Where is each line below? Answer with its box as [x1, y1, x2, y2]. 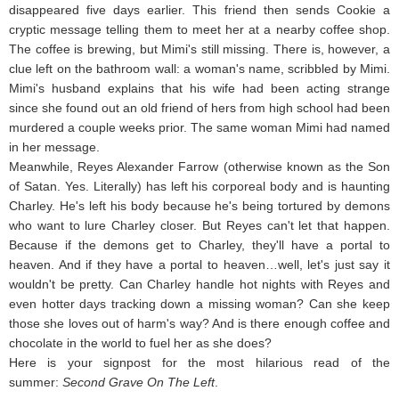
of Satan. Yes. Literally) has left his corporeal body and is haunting [9, 178, 390, 193]
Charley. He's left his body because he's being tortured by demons [9, 198, 390, 213]
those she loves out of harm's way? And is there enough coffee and [9, 315, 390, 330]
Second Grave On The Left [62, 374, 215, 389]
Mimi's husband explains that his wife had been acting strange [9, 80, 390, 95]
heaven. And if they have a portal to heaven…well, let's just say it [9, 256, 390, 272]
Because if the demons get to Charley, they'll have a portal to [9, 237, 390, 252]
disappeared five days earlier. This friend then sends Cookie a [9, 2, 390, 17]
